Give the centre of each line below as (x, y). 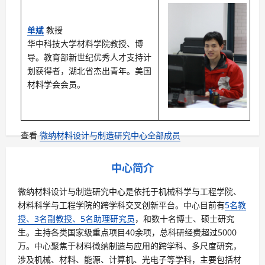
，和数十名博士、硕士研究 (185, 218)
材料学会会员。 (56, 84)
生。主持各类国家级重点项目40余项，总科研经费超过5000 (127, 232)
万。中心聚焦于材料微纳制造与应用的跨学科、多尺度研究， (130, 245)
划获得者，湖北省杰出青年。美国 (89, 70)
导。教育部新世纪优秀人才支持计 (89, 57)
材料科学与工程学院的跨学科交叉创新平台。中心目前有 (121, 205)
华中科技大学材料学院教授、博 (85, 43)
